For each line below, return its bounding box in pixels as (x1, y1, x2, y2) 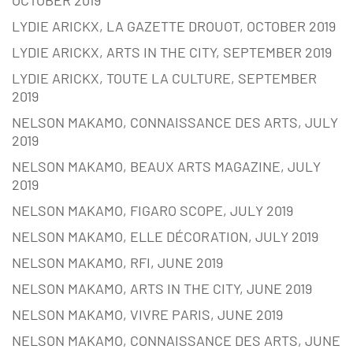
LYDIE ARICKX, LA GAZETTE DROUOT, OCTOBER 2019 (12, 17, 336, 35)
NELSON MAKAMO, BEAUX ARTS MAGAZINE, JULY (12, 158, 321, 176)
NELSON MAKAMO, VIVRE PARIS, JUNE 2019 (12, 306, 283, 324)
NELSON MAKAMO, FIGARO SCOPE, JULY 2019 (12, 202, 293, 220)
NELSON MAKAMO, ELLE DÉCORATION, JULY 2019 (12, 228, 318, 246)
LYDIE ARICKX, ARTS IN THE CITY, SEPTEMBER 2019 (12, 43, 332, 61)
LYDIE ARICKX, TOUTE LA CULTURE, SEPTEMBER (12, 69, 317, 87)
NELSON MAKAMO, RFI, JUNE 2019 (12, 254, 223, 272)
